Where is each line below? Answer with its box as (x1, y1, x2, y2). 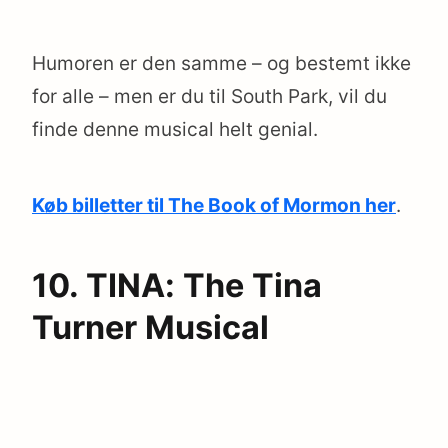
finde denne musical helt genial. (32, 117, 318, 141)
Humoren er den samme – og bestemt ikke (32, 51, 411, 75)
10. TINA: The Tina (32, 265, 322, 305)
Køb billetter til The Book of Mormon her (32, 193, 396, 217)
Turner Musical (32, 307, 269, 347)
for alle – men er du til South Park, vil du (32, 84, 387, 108)
